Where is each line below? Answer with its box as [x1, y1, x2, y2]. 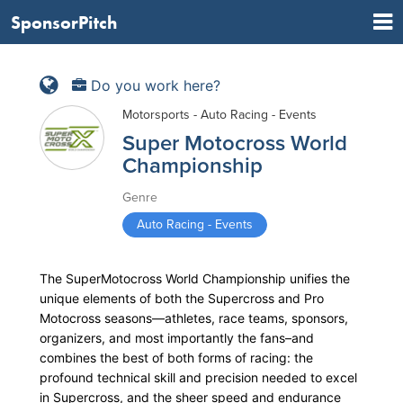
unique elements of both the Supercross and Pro [40, 291, 324, 306]
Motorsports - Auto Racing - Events [122, 107, 317, 122]
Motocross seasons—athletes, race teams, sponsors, [40, 310, 348, 326]
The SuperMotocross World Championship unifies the [40, 271, 350, 286]
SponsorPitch [11, 10, 117, 34]
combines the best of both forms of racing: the [40, 350, 313, 365]
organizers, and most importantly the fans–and [40, 330, 314, 345]
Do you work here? [86, 76, 220, 94]
